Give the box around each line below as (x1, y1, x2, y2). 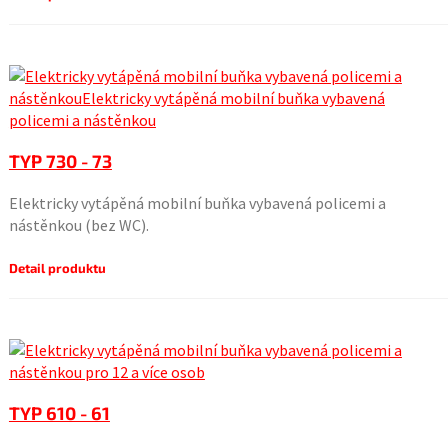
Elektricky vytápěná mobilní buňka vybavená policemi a (8, 193, 386, 213)
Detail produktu (8, 260, 106, 276)
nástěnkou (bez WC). (8, 215, 149, 235)
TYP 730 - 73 (8, 150, 112, 172)
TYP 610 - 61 (8, 402, 110, 424)
